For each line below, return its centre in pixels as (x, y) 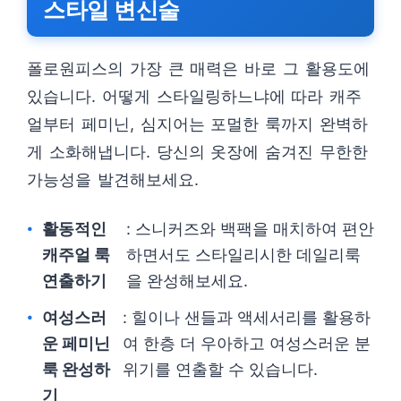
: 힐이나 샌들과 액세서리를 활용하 (246, 318)
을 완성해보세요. (187, 281)
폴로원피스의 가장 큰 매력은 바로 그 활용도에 (198, 69)
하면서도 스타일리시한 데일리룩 (243, 255)
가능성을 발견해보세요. (113, 180)
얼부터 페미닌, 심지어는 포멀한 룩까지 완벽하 (197, 124)
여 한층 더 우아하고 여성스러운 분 (246, 344)
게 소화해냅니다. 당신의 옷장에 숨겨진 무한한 (197, 152)
